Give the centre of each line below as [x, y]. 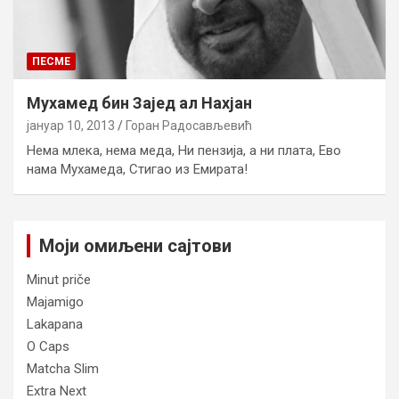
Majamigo [55, 301]
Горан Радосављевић [189, 125]
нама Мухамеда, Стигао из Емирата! [137, 169]
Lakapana [55, 324]
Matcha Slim [63, 368]
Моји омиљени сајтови [135, 245]
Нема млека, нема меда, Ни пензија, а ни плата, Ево [184, 150]
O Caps [48, 346]
